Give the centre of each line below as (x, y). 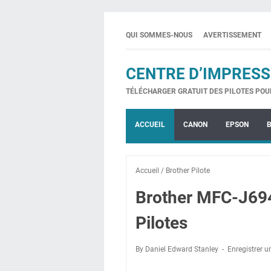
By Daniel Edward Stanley (178, 249)
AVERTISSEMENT (232, 35)
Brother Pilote (188, 171)
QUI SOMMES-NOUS (159, 35)
